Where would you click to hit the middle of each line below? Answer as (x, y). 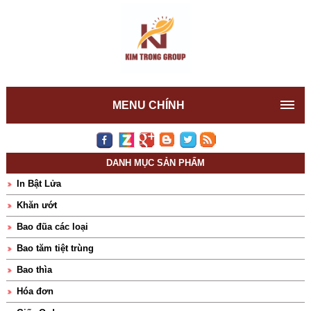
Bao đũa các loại (52, 227)
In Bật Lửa (39, 184)
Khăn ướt (36, 205)
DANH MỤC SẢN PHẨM (155, 163)
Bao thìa (34, 270)
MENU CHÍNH (148, 105)
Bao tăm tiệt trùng (55, 248)
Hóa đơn (35, 291)
